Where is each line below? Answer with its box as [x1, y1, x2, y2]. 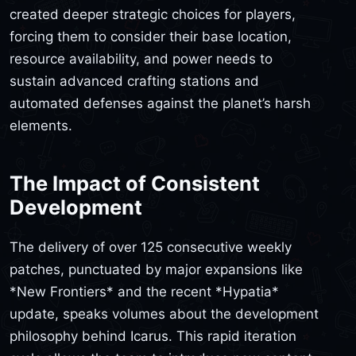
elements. [10, 118, 72, 134]
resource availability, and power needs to [10, 51, 273, 68]
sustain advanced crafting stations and [10, 73, 259, 90]
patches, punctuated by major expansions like [10, 261, 303, 277]
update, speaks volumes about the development [10, 305, 319, 322]
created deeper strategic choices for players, [10, 6, 296, 23]
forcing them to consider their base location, [10, 29, 292, 45]
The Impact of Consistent [10, 170, 260, 195]
